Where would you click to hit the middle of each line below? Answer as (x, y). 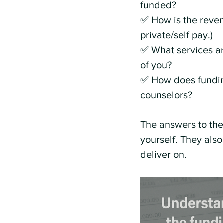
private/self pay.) (176, 35)
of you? (156, 65)
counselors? (166, 95)
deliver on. (164, 154)
